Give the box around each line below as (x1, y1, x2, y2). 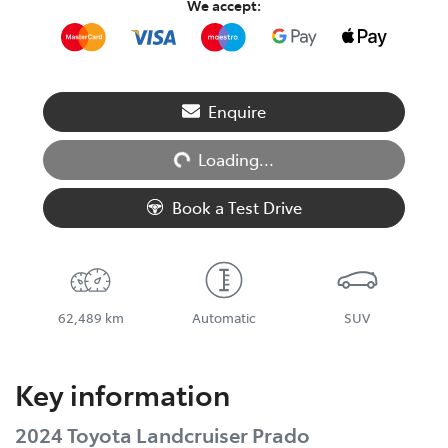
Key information (15, 373, 230, 413)
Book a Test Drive (172, 195, 302, 218)
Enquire (208, 99, 266, 122)
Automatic (191, 308, 256, 326)
